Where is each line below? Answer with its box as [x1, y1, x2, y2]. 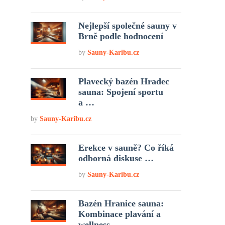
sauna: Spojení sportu [78, 87, 164, 97]
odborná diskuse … [78, 153, 154, 163]
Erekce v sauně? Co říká [78, 143, 174, 153]
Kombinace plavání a [78, 209, 161, 219]
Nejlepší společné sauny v [78, 21, 177, 31]
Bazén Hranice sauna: [78, 198, 164, 208]
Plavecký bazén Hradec [78, 76, 170, 86]
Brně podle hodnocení [78, 31, 164, 41]
